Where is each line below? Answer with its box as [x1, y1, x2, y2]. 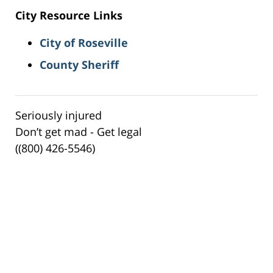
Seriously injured [15, 108, 102, 123]
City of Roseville [40, 35, 128, 51]
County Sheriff [40, 57, 119, 73]
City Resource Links [15, 8, 122, 23]
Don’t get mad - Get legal [15, 124, 142, 140]
